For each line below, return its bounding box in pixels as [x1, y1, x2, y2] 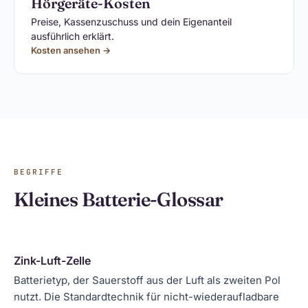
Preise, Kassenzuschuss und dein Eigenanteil [31, 16, 232, 27]
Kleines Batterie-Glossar [14, 188, 223, 211]
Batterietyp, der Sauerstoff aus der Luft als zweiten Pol [14, 274, 280, 287]
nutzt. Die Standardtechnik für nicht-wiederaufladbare [14, 290, 279, 303]
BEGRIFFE [14, 167, 63, 177]
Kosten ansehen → [31, 45, 111, 56]
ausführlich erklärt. [31, 30, 114, 42]
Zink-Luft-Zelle [14, 254, 91, 267]
